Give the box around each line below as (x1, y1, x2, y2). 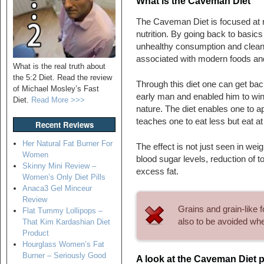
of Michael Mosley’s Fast (13, 84, 99, 94)
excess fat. (136, 167, 179, 177)
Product (22, 228, 49, 237)
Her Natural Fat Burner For (22, 138, 113, 148)
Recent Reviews (35, 118, 94, 130)
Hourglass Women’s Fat (22, 239, 104, 249)
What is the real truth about (13, 62, 105, 71)
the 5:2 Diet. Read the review (13, 73, 112, 82)
